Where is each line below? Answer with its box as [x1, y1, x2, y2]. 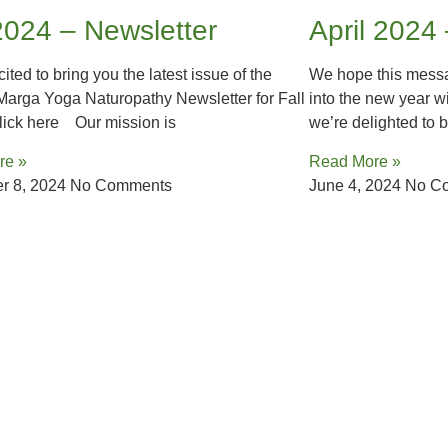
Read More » [308, 152, 401, 170]
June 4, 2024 [308, 176, 405, 194]
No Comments [70, 176, 173, 194]
